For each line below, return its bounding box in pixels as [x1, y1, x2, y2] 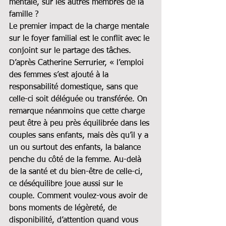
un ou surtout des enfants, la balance [9, 143, 143, 152]
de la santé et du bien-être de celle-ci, [9, 167, 145, 176]
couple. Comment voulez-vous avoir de [9, 192, 150, 200]
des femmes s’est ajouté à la [9, 71, 111, 79]
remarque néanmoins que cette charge [9, 107, 147, 116]
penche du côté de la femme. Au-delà [9, 155, 144, 164]
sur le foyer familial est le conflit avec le [9, 34, 152, 43]
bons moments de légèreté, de [9, 204, 119, 212]
